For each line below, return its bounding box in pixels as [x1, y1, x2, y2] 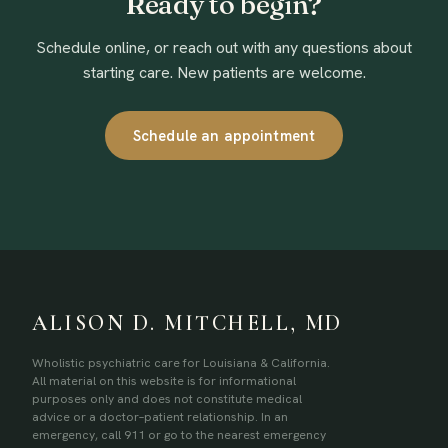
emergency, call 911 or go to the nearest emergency [32, 427, 326, 443]
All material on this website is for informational [32, 373, 296, 389]
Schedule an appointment [132, 126, 316, 145]
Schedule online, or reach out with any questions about [36, 37, 412, 58]
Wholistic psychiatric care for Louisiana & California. [32, 355, 330, 371]
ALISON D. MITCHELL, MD [32, 310, 344, 336]
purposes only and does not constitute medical [32, 391, 302, 407]
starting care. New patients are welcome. [82, 62, 366, 83]
